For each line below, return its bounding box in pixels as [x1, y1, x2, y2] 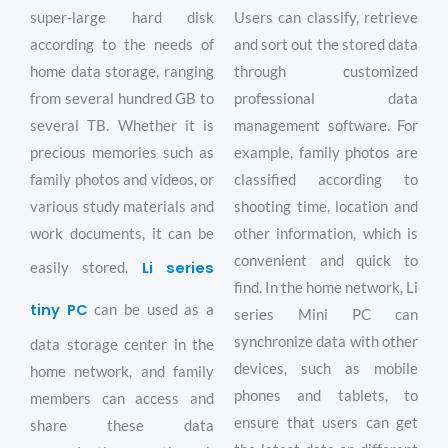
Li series [141, 258, 215, 279]
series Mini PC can [234, 306, 418, 324]
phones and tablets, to [234, 387, 418, 405]
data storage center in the [30, 336, 214, 354]
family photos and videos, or [30, 171, 214, 189]
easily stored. [30, 259, 142, 277]
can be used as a [87, 301, 215, 319]
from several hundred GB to [30, 90, 214, 108]
